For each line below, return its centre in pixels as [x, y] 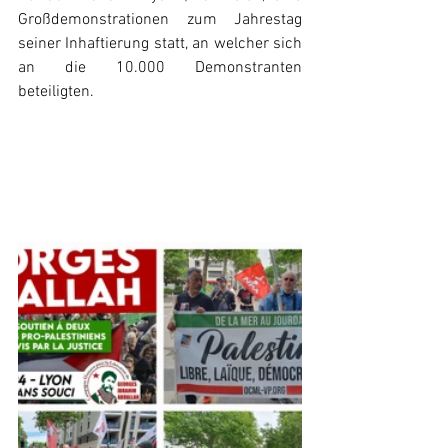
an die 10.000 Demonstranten [160, 68]
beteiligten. [56, 92]
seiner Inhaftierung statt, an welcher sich [160, 44]
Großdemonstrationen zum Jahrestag [160, 20]
